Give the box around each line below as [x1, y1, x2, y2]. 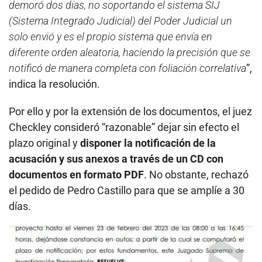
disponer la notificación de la [80, 137, 216, 150]
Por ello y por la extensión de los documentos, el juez [9, 105, 252, 118]
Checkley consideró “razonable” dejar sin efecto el [9, 121, 239, 134]
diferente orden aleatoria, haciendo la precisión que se [9, 46, 250, 59]
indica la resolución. [9, 78, 100, 91]
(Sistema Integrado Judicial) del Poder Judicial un [9, 15, 232, 27]
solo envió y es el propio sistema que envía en [9, 30, 212, 43]
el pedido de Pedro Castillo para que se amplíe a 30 [9, 184, 244, 197]
